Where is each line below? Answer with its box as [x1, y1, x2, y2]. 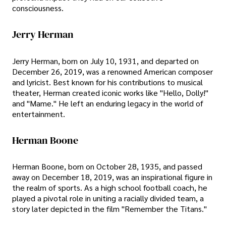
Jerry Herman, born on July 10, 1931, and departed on [12, 55, 199, 66]
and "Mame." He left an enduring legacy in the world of [12, 97, 203, 108]
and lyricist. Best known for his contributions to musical [12, 76, 203, 87]
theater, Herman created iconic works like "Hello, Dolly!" [12, 87, 208, 98]
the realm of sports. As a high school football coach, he [12, 182, 207, 193]
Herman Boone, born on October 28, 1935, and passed [12, 161, 202, 172]
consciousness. [12, 3, 64, 14]
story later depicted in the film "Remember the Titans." [12, 203, 207, 214]
